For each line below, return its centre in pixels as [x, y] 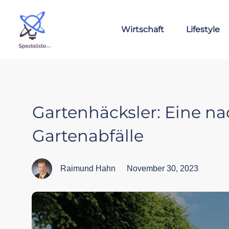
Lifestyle [203, 29]
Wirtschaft [143, 29]
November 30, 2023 [163, 168]
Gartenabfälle [88, 135]
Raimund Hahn [88, 168]
